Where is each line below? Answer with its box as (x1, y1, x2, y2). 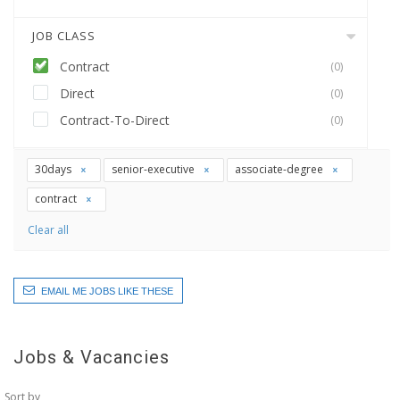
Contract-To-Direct (60, 112, 170, 129)
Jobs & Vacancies (13, 346, 170, 368)
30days (35, 162, 74, 177)
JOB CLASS (32, 28, 96, 44)
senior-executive (112, 162, 197, 177)
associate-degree (235, 162, 326, 177)
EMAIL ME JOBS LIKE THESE (41, 285, 173, 296)
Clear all (28, 221, 69, 237)
